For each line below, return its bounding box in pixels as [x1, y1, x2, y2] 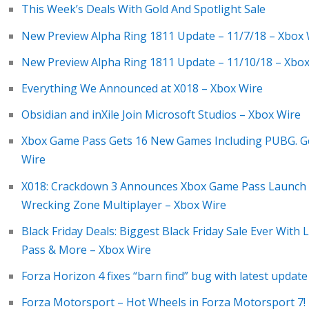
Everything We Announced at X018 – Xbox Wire [21, 81, 263, 96]
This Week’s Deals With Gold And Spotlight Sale [21, 1, 266, 17]
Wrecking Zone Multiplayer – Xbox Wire [21, 197, 226, 212]
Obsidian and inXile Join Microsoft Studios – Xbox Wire [21, 107, 301, 123]
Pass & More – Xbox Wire [21, 241, 151, 257]
